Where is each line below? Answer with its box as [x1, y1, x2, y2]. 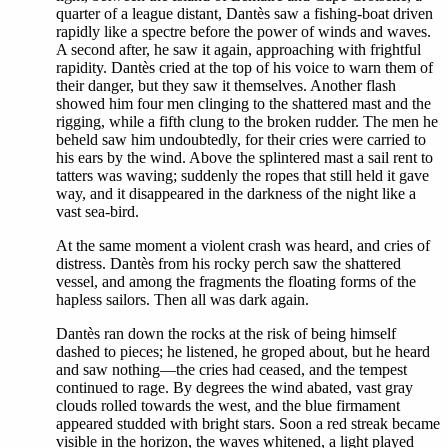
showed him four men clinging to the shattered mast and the [56, 95, 431, 112]
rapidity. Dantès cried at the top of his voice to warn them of [56, 59, 433, 76]
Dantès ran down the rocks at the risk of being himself [56, 325, 396, 342]
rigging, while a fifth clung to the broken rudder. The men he [56, 113, 438, 130]
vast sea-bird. [56, 203, 139, 220]
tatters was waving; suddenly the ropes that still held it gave [56, 167, 429, 184]
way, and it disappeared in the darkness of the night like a [56, 185, 416, 202]
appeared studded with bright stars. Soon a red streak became [56, 415, 440, 432]
